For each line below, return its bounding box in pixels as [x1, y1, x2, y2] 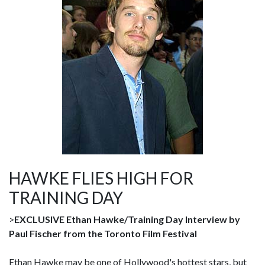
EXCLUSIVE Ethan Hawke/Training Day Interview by [14, 214, 240, 225]
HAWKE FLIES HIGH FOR [9, 168, 193, 188]
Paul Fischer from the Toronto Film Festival [9, 228, 197, 239]
